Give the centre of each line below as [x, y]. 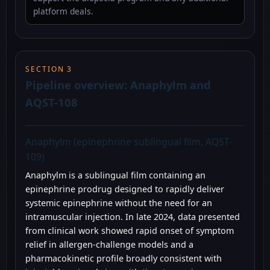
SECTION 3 [49, 69]
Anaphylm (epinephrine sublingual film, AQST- [129, 141]
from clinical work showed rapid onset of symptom [130, 230]
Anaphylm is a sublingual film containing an [115, 175]
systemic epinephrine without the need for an [119, 202]
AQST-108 [52, 102]
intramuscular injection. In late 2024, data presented [133, 216]
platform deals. [63, 11]
